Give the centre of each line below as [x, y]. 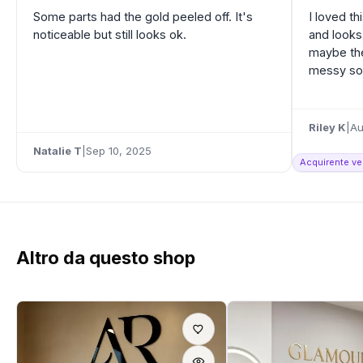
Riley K [327, 128]
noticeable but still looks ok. [110, 35]
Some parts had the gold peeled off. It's [143, 17]
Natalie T [58, 151]
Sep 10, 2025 [119, 151]
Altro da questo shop [106, 257]
